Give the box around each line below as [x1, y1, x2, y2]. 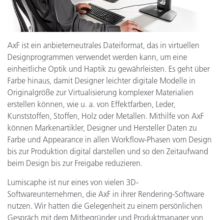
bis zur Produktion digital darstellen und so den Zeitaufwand [7, 146, 208, 156]
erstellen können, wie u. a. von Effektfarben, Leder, [7, 99, 175, 109]
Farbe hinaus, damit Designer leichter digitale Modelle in [7, 76, 195, 85]
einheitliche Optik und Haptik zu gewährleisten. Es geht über [7, 64, 210, 74]
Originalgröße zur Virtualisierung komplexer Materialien [7, 87, 193, 97]
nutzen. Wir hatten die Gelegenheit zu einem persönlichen [7, 201, 202, 211]
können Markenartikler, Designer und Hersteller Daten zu [7, 123, 197, 133]
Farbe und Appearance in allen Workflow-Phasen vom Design [7, 135, 212, 144]
